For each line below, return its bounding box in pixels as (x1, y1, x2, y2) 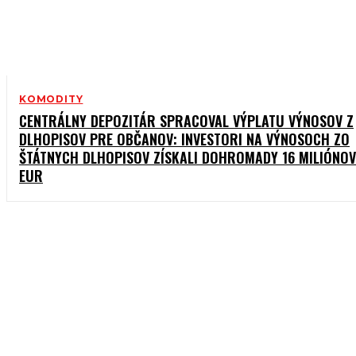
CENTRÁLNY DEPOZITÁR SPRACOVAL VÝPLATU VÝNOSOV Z (19, 110, 354, 132)
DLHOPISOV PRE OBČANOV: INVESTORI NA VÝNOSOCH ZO (19, 129, 350, 150)
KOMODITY (19, 93, 83, 106)
